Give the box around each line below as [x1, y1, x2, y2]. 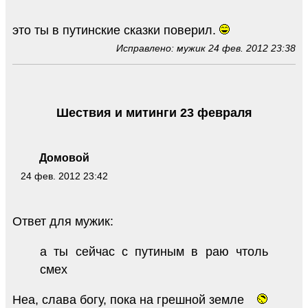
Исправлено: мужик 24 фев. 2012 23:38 [116, 42, 296, 54]
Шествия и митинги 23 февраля [56, 105, 252, 120]
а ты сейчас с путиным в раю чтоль [40, 245, 268, 259]
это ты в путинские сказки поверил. [12, 23, 219, 37]
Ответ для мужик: [12, 214, 113, 229]
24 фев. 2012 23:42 [20, 170, 108, 182]
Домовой [38, 152, 89, 164]
